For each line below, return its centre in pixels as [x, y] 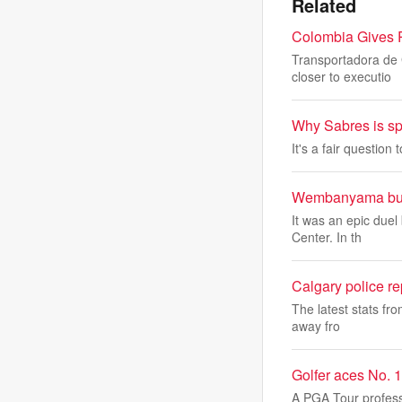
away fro [316, 326]
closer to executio [341, 76]
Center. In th [327, 237]
